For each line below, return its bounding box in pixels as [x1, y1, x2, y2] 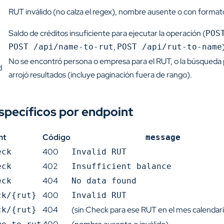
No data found [71, 176, 136, 185]
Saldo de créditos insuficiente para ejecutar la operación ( [8, 28, 205, 38]
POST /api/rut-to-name [117, 42, 222, 51]
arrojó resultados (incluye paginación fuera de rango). [8, 69, 192, 80]
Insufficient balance [71, 161, 171, 171]
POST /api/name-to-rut [8, 42, 113, 51]
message [145, 132, 180, 142]
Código [42, 132, 70, 142]
